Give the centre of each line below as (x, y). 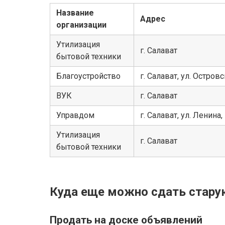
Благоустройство (88, 76)
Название (75, 13)
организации (81, 25)
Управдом (75, 116)
